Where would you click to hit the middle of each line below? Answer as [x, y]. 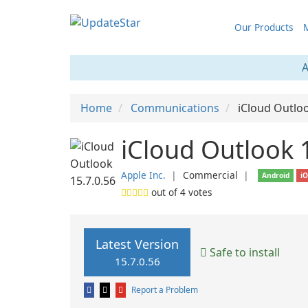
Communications [175, 108]
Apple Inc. [143, 175]
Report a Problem [165, 290]
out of [164, 192]
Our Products [264, 27]
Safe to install [243, 252]
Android [276, 175]
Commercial [210, 175]
